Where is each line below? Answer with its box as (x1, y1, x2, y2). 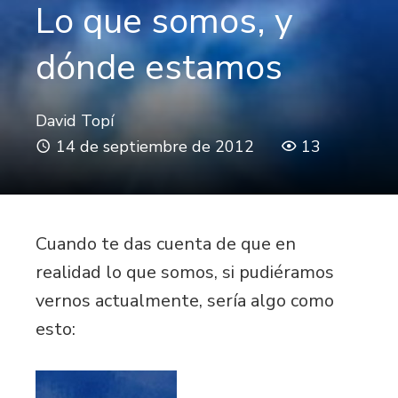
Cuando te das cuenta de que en (36, 231, 296, 256)
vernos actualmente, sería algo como (36, 288, 334, 313)
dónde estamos (36, 43, 283, 92)
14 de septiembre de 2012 (56, 135, 254, 157)
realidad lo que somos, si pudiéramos (36, 259, 334, 284)
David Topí (36, 109, 114, 131)
